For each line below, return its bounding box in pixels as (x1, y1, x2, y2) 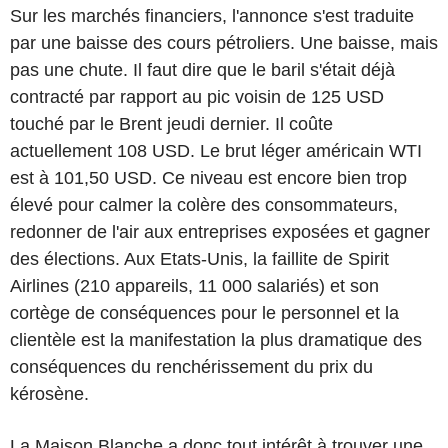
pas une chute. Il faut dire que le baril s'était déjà (10, 59, 395, 80)
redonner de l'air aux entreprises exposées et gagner (10, 221, 430, 242)
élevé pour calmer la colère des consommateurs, (10, 194, 398, 215)
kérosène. (10, 383, 89, 404)
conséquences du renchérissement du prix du (10, 356, 373, 377)
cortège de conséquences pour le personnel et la (10, 302, 399, 323)
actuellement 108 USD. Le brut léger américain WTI (10, 140, 422, 161)
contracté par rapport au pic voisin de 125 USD (10, 86, 384, 107)
